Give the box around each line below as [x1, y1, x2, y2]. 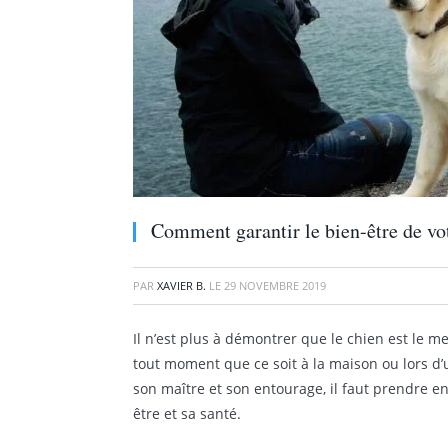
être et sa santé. [133, 404, 249, 423]
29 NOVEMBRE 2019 [224, 278, 326, 293]
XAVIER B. [157, 278, 206, 293]
